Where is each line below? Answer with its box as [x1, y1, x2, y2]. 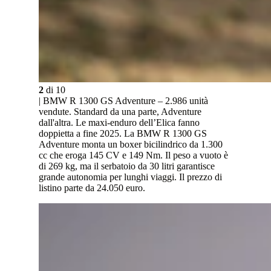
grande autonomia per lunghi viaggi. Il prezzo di [39, 172, 222, 183]
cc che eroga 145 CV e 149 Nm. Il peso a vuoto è [39, 150, 228, 161]
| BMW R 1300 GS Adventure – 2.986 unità [39, 96, 208, 106]
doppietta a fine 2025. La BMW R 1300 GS [39, 128, 207, 139]
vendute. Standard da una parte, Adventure [39, 106, 201, 117]
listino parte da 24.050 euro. [39, 183, 145, 194]
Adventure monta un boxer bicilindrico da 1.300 [39, 139, 223, 150]
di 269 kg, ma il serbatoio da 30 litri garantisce [39, 161, 215, 172]
